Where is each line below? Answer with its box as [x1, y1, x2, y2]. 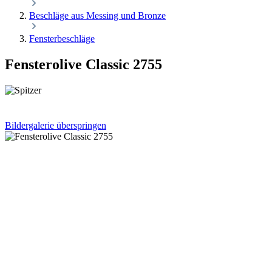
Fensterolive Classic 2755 [5, 56, 162, 72]
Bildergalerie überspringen [5, 120, 106, 131]
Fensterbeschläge [29, 33, 95, 44]
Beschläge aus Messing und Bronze [29, 10, 166, 21]
